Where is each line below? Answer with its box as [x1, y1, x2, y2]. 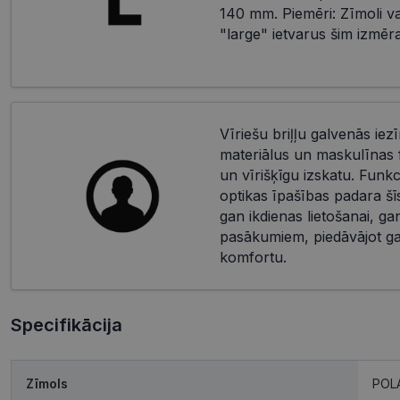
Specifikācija [11, 314, 122, 337]
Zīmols [26, 376, 68, 392]
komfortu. [219, 248, 287, 267]
